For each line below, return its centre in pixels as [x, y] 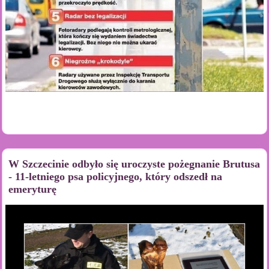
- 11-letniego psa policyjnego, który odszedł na [116, 177]
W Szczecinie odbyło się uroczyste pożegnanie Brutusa [134, 164]
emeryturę [33, 189]
